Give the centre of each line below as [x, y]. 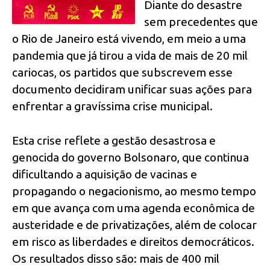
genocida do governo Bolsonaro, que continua [130, 158]
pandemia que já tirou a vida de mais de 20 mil [130, 56]
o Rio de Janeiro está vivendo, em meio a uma [129, 39]
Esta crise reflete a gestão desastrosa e [114, 141]
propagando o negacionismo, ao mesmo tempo [134, 191]
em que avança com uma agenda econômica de [133, 208]
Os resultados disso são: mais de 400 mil [116, 259]
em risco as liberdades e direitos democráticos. [133, 242]
